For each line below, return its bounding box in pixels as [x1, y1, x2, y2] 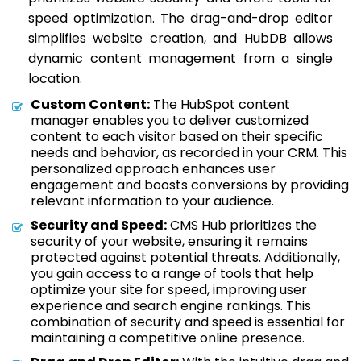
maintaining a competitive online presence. [31, 329, 305, 347]
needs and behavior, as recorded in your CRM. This [31, 143, 347, 162]
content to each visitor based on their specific [31, 127, 323, 146]
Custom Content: [31, 95, 150, 114]
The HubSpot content [150, 95, 290, 114]
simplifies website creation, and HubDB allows [28, 29, 333, 48]
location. [28, 69, 82, 88]
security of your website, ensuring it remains [31, 232, 308, 251]
